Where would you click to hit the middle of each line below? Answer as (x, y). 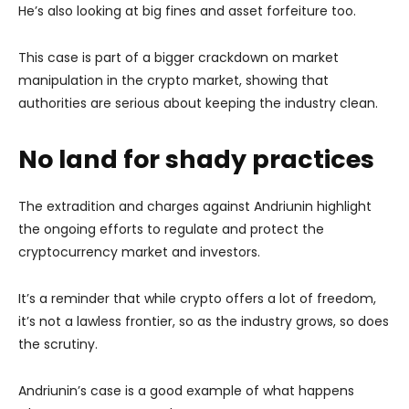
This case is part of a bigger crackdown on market (178, 57)
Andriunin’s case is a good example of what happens (186, 390)
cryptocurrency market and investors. (139, 252)
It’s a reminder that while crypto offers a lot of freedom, (197, 298)
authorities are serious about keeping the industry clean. (198, 103)
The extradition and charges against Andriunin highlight (195, 206)
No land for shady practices (196, 159)
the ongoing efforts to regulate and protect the (171, 229)
